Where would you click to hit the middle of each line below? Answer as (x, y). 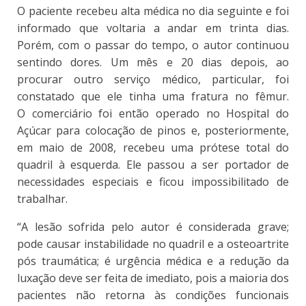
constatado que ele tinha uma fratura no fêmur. (153, 97)
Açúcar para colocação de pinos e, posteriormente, (153, 131)
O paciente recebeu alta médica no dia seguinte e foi (153, 11)
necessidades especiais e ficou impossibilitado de (153, 182)
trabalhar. (42, 199)
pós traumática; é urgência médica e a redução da (153, 261)
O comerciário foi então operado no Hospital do (153, 114)
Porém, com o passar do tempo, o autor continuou (153, 45)
